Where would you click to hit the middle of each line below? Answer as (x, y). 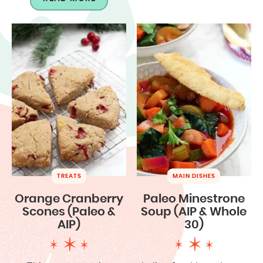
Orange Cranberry (69, 199)
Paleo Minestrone (194, 199)
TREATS (70, 176)
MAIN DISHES (194, 176)
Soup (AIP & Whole (194, 212)
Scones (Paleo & (69, 212)
